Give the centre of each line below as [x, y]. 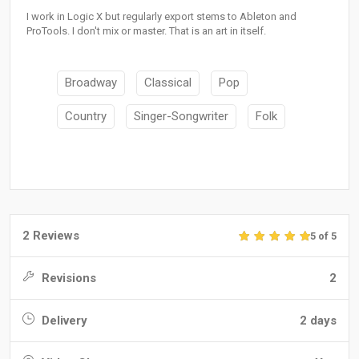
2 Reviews [51, 236]
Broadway [91, 83]
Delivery [63, 321]
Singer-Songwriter [181, 116]
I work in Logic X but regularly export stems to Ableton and [161, 17]
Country [86, 116]
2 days [318, 321]
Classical [168, 83]
